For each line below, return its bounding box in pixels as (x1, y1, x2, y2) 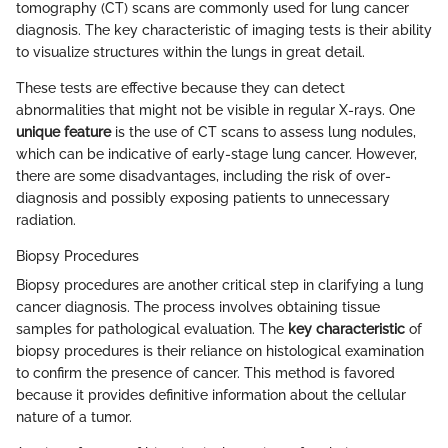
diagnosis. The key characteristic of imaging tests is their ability (16, 21, 432, 38)
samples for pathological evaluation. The (16, 320, 288, 337)
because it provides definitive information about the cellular (16, 386, 406, 403)
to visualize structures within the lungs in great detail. (16, 43, 365, 60)
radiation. (16, 211, 76, 228)
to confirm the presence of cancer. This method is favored (16, 364, 395, 381)
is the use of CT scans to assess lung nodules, (111, 123, 416, 140)
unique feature (16, 123, 111, 140)
